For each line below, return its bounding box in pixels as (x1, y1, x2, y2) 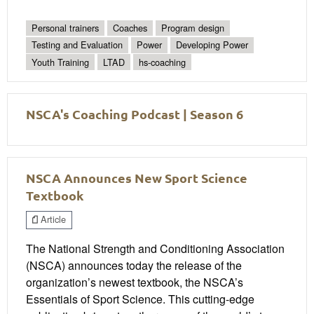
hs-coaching (139, 55, 186, 69)
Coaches (113, 20, 147, 34)
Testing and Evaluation (32, 38, 123, 52)
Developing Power (176, 38, 248, 52)
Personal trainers (32, 20, 99, 34)
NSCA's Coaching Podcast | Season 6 (26, 105, 243, 122)
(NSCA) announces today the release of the (26, 257, 242, 273)
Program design (161, 20, 224, 34)
